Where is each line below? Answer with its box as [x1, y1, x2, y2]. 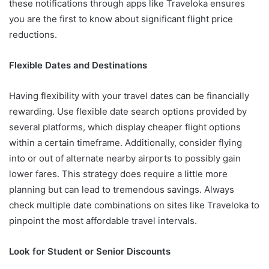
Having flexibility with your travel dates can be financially [9, 89, 249, 101]
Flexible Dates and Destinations [9, 59, 147, 71]
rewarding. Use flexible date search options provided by [9, 105, 247, 117]
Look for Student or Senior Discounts [9, 245, 171, 257]
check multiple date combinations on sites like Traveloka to [9, 199, 259, 211]
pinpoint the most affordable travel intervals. [9, 214, 197, 226]
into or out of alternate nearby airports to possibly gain [9, 152, 241, 164]
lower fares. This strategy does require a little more [9, 168, 228, 180]
